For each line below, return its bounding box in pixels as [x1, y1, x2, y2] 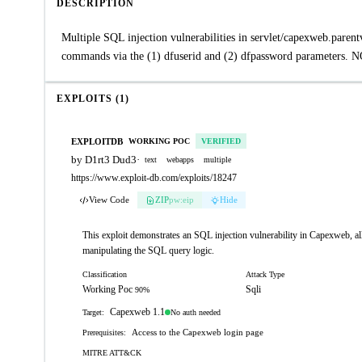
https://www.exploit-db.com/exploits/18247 [71, 172, 237, 183]
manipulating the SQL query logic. [82, 245, 214, 256]
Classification [82, 270, 127, 279]
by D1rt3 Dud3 [71, 154, 137, 166]
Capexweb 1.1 [110, 306, 165, 318]
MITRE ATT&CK [82, 348, 141, 357]
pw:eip [169, 195, 194, 204]
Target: [82, 308, 104, 317]
